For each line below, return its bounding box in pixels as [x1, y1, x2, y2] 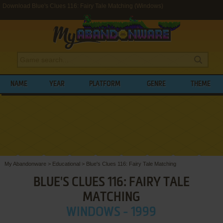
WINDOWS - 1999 [66, 206, 157, 219]
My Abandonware [4, 160, 46, 167]
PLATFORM [89, 81, 121, 88]
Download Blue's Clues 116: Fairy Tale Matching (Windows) [2, 2, 163, 9]
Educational [52, 160, 80, 167]
